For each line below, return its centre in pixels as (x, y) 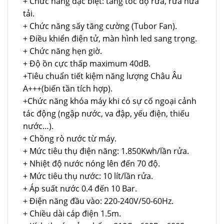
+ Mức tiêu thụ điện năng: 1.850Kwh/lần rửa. (106, 151)
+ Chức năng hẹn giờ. (62, 51)
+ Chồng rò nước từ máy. (70, 139)
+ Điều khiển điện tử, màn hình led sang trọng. (110, 39)
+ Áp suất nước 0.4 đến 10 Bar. (80, 189)
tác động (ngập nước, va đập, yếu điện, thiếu (106, 114)
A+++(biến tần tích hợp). (68, 89)
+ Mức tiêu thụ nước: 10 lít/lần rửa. (88, 176)
